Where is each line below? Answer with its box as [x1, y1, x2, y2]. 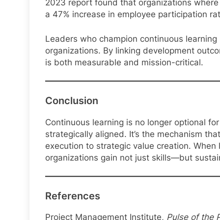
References [45, 190, 100, 202]
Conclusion [45, 94, 98, 107]
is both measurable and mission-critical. [45, 57, 203, 67]
